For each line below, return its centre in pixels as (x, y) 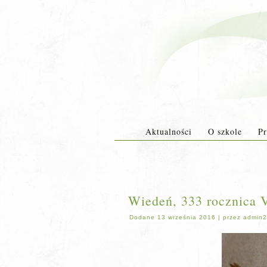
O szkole (225, 131)
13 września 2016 (187, 217)
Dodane (142, 217)
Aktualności (168, 131)
